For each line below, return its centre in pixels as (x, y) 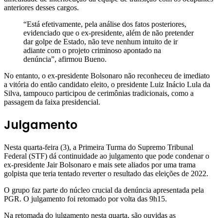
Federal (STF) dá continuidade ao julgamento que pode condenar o (107, 156)
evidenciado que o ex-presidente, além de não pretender (109, 33)
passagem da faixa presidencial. (53, 102)
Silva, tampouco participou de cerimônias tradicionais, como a (99, 93)
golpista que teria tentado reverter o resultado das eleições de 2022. (106, 174)
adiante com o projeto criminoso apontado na (92, 51)
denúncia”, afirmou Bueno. (67, 59)
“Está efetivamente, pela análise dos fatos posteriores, (105, 24)
